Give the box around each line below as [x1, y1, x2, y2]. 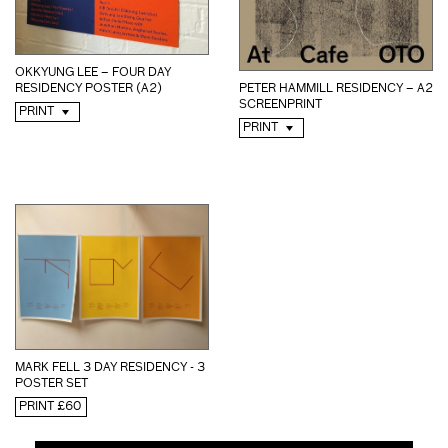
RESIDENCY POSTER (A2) [15, 82, 162, 95]
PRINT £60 [19, 401, 81, 414]
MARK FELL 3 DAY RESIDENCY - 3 [15, 362, 205, 375]
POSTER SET [15, 378, 88, 391]
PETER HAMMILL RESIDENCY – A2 [239, 82, 433, 95]
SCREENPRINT [239, 98, 322, 111]
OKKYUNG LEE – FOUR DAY [15, 66, 171, 79]
